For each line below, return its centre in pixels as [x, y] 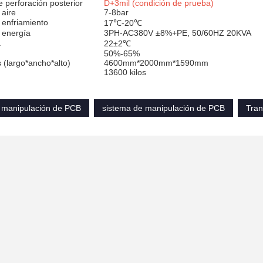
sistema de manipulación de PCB [163, 108]
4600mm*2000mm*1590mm [156, 63]
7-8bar [116, 12]
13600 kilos [125, 72]
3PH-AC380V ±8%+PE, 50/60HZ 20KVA [178, 33]
